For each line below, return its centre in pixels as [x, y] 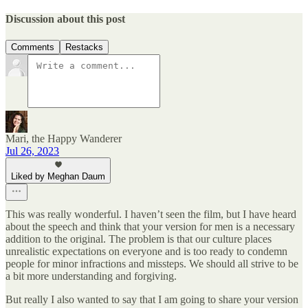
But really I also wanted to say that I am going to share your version [152, 300]
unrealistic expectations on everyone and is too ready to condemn [146, 252]
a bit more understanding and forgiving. [91, 276]
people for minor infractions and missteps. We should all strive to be [152, 264]
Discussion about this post [65, 19]
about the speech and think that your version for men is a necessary [150, 227]
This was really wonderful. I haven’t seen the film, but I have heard [151, 214]
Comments [33, 47]
